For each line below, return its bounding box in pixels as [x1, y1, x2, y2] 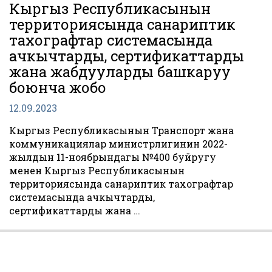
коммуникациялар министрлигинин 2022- [9, 137, 228, 150]
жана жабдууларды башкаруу [9, 62, 231, 81]
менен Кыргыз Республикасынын [9, 164, 185, 177]
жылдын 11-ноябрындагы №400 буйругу [9, 151, 216, 163]
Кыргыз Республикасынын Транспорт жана [9, 124, 234, 137]
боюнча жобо [9, 78, 106, 97]
